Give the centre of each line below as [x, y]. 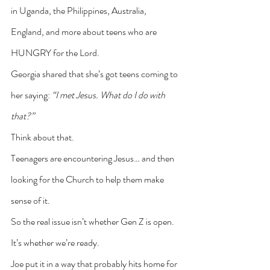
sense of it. [30, 200]
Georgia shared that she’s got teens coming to [95, 74]
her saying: [31, 95]
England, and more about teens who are [85, 31]
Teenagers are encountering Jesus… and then [93, 158]
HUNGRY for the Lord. [55, 52]
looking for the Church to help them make [88, 179]
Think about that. [42, 137]
